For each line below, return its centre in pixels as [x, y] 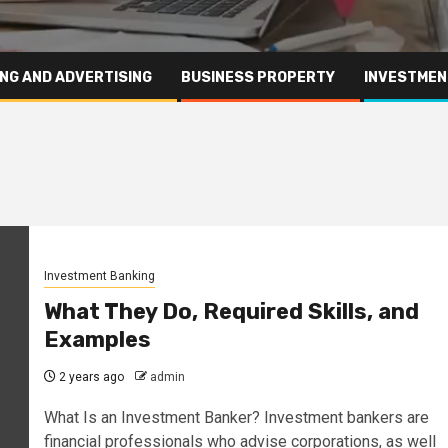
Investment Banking [99, 276]
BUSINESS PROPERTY [258, 77]
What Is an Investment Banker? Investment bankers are [236, 418]
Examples [97, 340]
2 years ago [89, 377]
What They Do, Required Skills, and [231, 312]
